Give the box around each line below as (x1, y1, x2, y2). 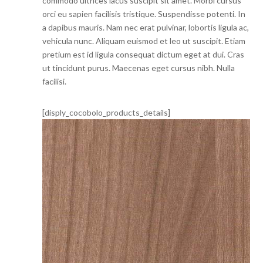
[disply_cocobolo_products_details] (42, 107, 171, 117)
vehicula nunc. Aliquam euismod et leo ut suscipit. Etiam (42, 36, 246, 46)
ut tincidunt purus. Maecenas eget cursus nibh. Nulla (42, 63, 235, 73)
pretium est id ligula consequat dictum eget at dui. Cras (42, 49, 245, 59)
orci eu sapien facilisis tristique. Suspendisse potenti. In (42, 9, 246, 19)
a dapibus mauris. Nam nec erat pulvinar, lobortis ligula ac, (42, 22, 249, 32)
